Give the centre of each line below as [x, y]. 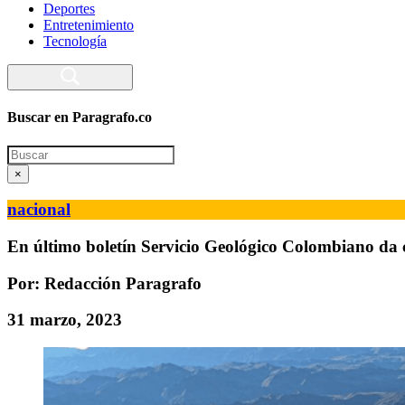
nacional [39, 210]
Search [26, 152]
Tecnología [75, 41]
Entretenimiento [89, 25]
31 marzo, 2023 [65, 320]
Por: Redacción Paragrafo [104, 283]
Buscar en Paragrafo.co [80, 118]
